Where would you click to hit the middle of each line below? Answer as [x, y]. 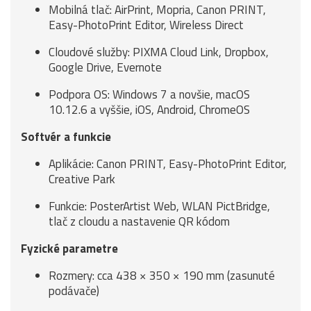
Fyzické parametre [69, 249]
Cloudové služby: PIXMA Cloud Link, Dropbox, [159, 52]
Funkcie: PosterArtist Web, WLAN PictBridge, [159, 206]
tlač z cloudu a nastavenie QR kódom [139, 221]
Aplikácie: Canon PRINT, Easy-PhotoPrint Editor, [168, 164]
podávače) [74, 291]
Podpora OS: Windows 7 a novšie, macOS [149, 94]
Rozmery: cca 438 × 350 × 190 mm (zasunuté [162, 276]
